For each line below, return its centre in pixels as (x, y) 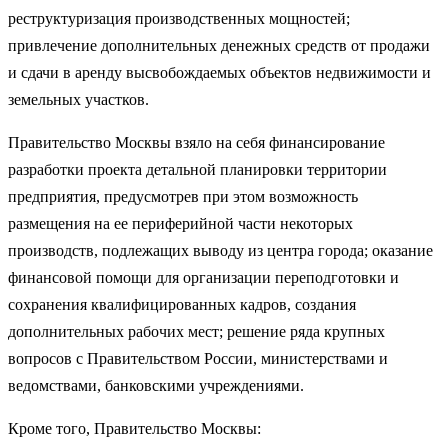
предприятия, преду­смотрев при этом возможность (183, 196)
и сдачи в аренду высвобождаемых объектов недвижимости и (219, 72)
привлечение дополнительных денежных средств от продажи (219, 45)
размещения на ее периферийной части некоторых (180, 223)
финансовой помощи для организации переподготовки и (203, 277)
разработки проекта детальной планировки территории (197, 169)
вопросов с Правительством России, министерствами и (198, 358)
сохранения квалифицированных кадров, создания (182, 304)
